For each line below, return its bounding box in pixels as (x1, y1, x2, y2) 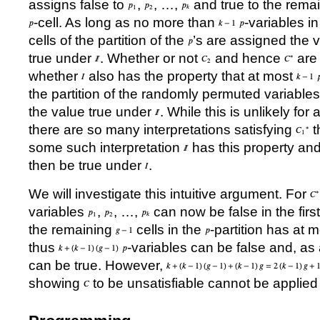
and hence (211, 51, 284, 66)
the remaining (29, 222, 116, 237)
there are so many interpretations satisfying (29, 122, 296, 137)
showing (29, 276, 84, 291)
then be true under (29, 158, 145, 173)
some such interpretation (29, 140, 184, 155)
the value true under (29, 104, 155, 119)
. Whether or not (100, 51, 201, 66)
